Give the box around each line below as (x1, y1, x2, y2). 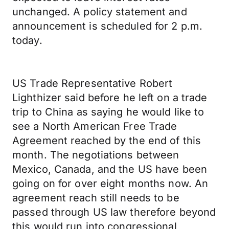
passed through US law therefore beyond (12, 206, 216, 218)
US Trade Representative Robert (12, 77, 173, 89)
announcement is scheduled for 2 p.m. (12, 20, 203, 32)
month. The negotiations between (12, 149, 179, 161)
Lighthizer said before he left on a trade (12, 91, 208, 104)
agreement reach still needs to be (12, 192, 179, 204)
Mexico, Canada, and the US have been (12, 163, 208, 175)
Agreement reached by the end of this (12, 134, 201, 147)
